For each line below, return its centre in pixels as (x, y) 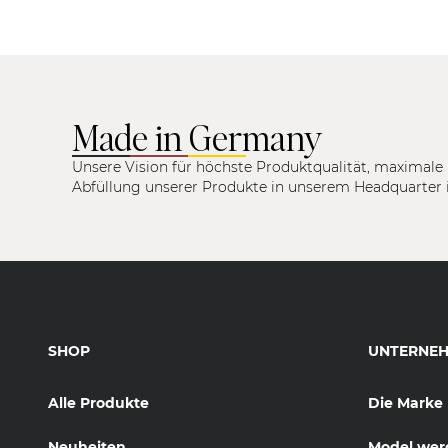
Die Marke (405, 402)
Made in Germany (197, 136)
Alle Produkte (98, 402)
